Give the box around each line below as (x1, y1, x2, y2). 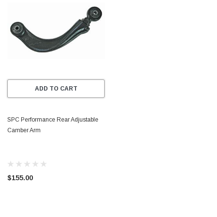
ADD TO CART (34, 85, 77, 93)
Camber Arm (7, 127, 41, 134)
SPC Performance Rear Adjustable (7, 116, 98, 124)
